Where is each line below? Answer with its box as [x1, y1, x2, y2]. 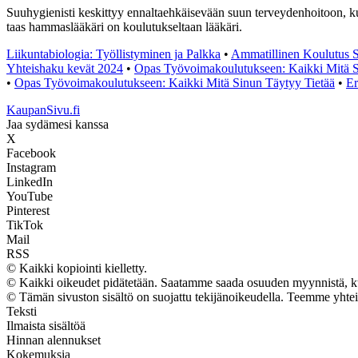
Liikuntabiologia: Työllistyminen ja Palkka [6, 46, 221, 61]
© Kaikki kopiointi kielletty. [6, 261, 147, 275]
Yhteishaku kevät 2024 [6, 61, 123, 75]
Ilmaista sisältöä [6, 318, 86, 332]
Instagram [6, 160, 56, 174]
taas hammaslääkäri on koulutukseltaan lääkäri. [6, 19, 242, 34]
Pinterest [6, 203, 50, 217]
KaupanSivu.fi [6, 102, 80, 117]
